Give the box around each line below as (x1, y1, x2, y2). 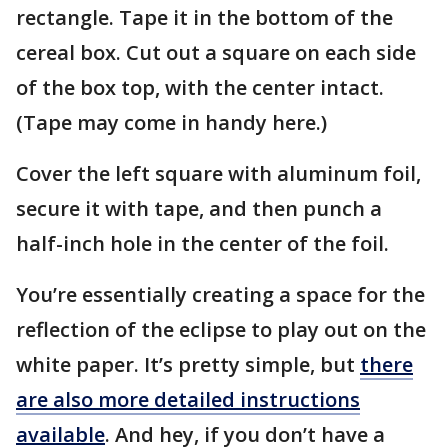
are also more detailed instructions (16, 386, 360, 414)
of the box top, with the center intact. (16, 74, 384, 102)
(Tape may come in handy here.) (16, 109, 332, 137)
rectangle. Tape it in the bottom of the (16, 4, 393, 32)
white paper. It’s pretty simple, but (16, 351, 360, 379)
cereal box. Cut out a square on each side (16, 39, 416, 67)
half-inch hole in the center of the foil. (16, 230, 394, 258)
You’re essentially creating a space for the (16, 281, 425, 309)
